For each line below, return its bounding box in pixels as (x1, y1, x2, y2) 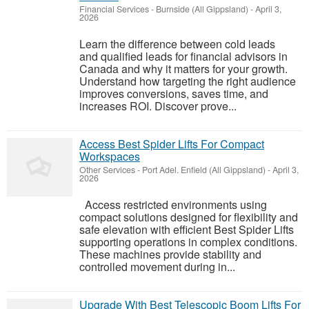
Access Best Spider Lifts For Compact (79, 136, 264, 152)
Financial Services (79, 3, 149, 15)
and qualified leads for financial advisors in (79, 48, 288, 64)
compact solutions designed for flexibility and (79, 209, 298, 225)
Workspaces (79, 148, 140, 164)
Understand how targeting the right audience (79, 73, 296, 89)
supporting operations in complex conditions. (79, 234, 297, 250)
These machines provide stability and (79, 246, 261, 262)
